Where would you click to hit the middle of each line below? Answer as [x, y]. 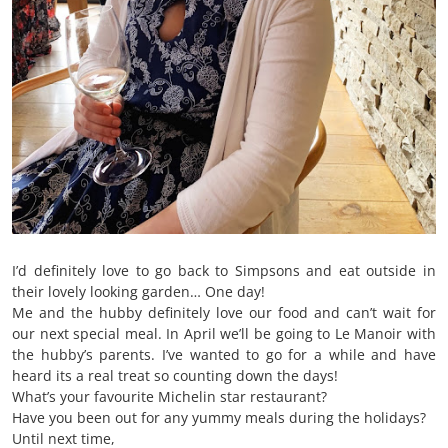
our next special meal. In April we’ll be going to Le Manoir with [224, 334]
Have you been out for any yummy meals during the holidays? [219, 418]
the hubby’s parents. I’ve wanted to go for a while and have [224, 355]
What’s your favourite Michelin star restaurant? [169, 397]
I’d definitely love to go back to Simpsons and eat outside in [224, 271]
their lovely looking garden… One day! [138, 292]
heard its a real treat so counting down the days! [175, 376]
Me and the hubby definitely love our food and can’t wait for [224, 313]
